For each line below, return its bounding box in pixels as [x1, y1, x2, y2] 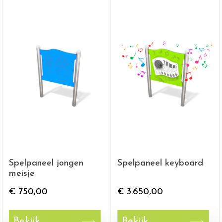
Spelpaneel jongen [9, 159, 83, 168]
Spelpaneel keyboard [117, 159, 203, 168]
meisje [9, 169, 35, 178]
